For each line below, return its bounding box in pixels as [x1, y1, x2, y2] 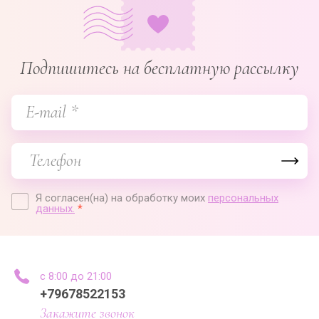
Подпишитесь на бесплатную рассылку [20, 57, 299, 79]
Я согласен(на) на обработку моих [36, 192, 208, 204]
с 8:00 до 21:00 [40, 270, 112, 283]
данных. [36, 202, 75, 215]
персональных [208, 192, 278, 204]
